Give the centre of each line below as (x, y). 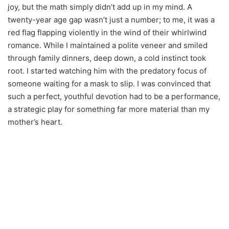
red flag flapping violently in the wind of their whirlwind (107, 32)
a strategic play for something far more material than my (109, 109)
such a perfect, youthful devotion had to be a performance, (114, 96)
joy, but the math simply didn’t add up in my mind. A (100, 7)
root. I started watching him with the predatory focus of (107, 71)
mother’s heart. (35, 122)
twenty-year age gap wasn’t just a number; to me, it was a (111, 19)
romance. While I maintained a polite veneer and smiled (108, 45)
